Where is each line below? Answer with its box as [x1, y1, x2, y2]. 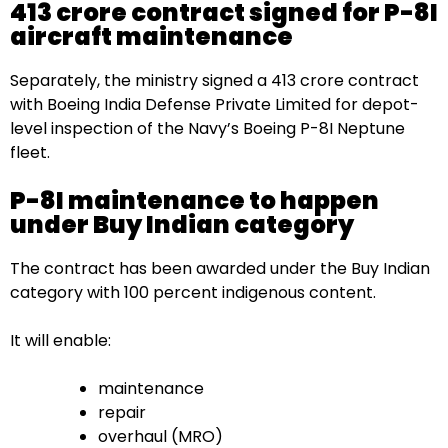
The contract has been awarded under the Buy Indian [10, 256, 430, 280]
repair [98, 400, 146, 424]
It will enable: [10, 328, 111, 352]
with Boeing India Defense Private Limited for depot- [10, 92, 419, 116]
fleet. [10, 140, 50, 164]
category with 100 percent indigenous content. [10, 280, 376, 304]
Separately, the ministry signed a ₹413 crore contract [10, 68, 419, 92]
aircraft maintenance [10, 19, 293, 53]
